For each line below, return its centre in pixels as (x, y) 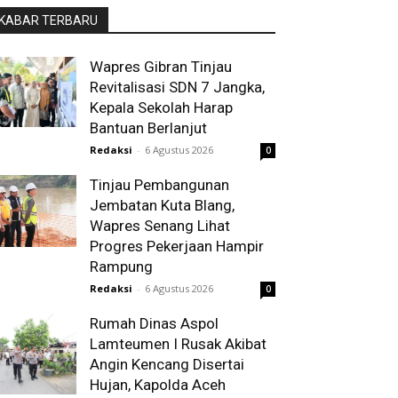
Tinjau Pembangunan (159, 185)
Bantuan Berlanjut (148, 128)
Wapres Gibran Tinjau (161, 67)
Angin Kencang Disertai (167, 364)
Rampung (121, 267)
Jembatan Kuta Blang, (162, 205)
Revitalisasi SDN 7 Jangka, (177, 87)
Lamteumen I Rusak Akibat (178, 344)
